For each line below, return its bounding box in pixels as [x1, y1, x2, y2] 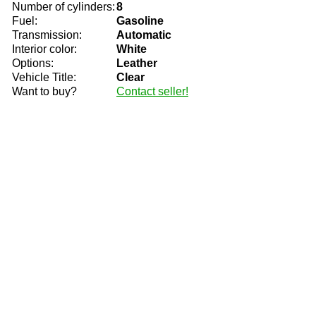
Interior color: [12, 43, 77, 55]
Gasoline [116, 15, 164, 27]
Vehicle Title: [12, 71, 76, 83]
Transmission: [12, 29, 82, 41]
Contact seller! [116, 85, 188, 97]
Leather [116, 57, 157, 69]
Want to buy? [12, 85, 77, 97]
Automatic [116, 29, 171, 41]
